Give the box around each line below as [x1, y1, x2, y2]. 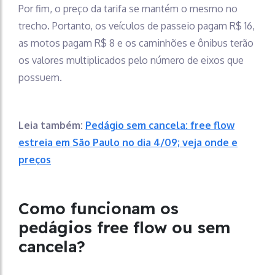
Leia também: [18, 119, 85, 131]
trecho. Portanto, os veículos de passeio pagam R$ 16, [18, 20, 255, 32]
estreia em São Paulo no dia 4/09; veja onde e [18, 136, 238, 149]
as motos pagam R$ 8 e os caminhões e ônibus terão [18, 37, 254, 49]
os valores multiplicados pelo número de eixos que [18, 54, 244, 66]
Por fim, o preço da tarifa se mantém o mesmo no [18, 2, 238, 15]
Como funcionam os [18, 198, 179, 219]
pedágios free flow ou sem [18, 217, 230, 238]
